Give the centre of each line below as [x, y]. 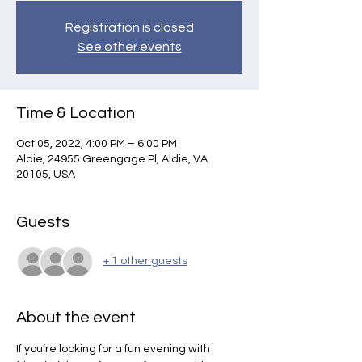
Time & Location [76, 113]
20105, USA [46, 174]
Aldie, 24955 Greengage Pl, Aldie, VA [112, 159]
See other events [129, 46]
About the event [76, 317]
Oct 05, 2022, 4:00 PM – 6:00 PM [97, 143]
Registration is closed [129, 27]
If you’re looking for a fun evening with [114, 349]
